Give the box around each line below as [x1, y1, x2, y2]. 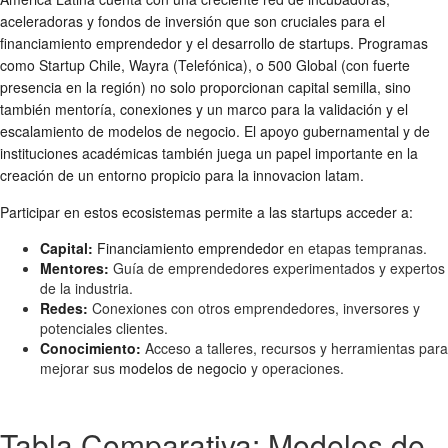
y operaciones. [247, 357, 344, 378]
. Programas [350, 32, 428, 53]
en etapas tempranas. [284, 237, 427, 258]
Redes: [40, 297, 88, 318]
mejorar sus [40, 357, 119, 378]
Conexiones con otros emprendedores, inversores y [88, 297, 420, 318]
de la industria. [40, 277, 133, 298]
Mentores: [40, 257, 109, 278]
